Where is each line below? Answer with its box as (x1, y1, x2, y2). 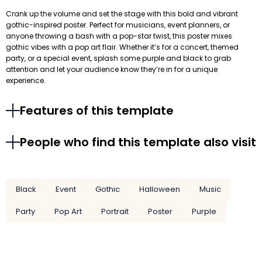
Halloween (139, 184, 181, 195)
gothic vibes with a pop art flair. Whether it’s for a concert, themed (6, 42, 239, 53)
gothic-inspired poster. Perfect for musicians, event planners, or (6, 20, 230, 30)
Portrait (101, 205, 129, 217)
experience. (6, 75, 46, 86)
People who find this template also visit (20, 134, 256, 151)
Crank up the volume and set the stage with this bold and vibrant (6, 9, 238, 19)
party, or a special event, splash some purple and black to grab (6, 53, 231, 64)
